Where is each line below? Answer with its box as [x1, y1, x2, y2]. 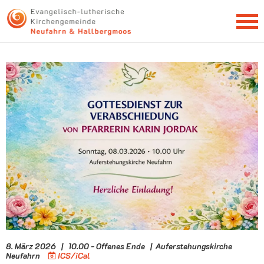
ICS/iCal [58, 250, 90, 260]
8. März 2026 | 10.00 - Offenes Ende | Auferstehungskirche [6, 240, 232, 251]
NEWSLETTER [85, 3, 179, 21]
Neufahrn [6, 250, 42, 260]
